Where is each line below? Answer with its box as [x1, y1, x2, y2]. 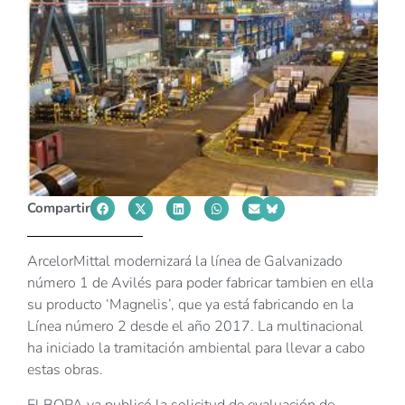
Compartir [27, 199, 90, 218]
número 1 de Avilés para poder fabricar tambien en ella [27, 273, 373, 294]
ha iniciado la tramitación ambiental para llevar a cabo [27, 338, 365, 359]
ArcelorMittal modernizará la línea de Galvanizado [27, 251, 343, 272]
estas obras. [27, 360, 103, 381]
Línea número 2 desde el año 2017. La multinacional [27, 316, 363, 337]
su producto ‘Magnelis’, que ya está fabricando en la [27, 295, 353, 316]
